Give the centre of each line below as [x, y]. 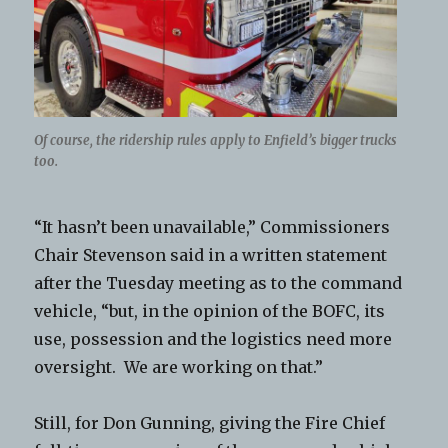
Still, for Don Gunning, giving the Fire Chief [210, 423]
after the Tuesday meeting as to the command [218, 283]
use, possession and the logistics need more [213, 339]
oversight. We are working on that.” [179, 367]
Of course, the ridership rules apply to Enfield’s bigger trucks [216, 141]
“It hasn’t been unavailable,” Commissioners [212, 227]
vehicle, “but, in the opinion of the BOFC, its [210, 311]
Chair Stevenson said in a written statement [211, 255]
